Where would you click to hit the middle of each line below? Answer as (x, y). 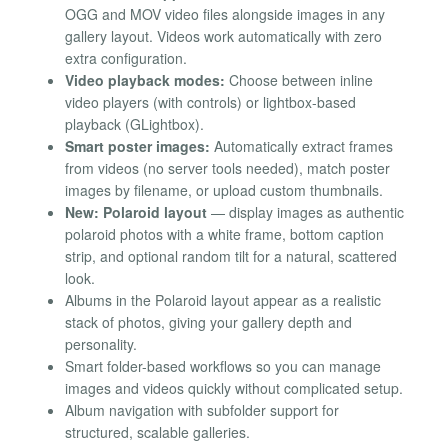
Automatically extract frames (301, 146)
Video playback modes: (145, 80)
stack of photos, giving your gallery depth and (208, 322)
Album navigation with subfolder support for (202, 410)
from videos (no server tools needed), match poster (227, 168)
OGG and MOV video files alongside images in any (225, 14)
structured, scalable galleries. (157, 432)
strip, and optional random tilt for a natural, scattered (231, 256)
